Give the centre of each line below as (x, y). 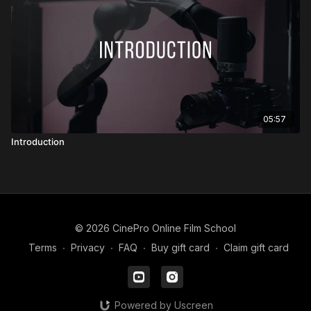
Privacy (87, 247)
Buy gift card (180, 247)
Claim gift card (256, 247)
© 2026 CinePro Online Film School (155, 228)
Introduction (38, 141)
